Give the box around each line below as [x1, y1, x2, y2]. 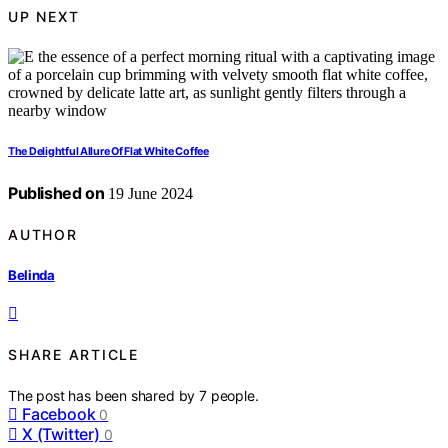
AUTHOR [8, 226, 78, 244]
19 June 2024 [104, 185, 194, 203]
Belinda [8, 266, 55, 283]
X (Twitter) [22, 423, 100, 444]
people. [210, 386, 259, 404]
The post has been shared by [8, 386, 200, 404]
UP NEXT [8, 7, 80, 25]
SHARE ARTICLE [8, 346, 139, 364]
